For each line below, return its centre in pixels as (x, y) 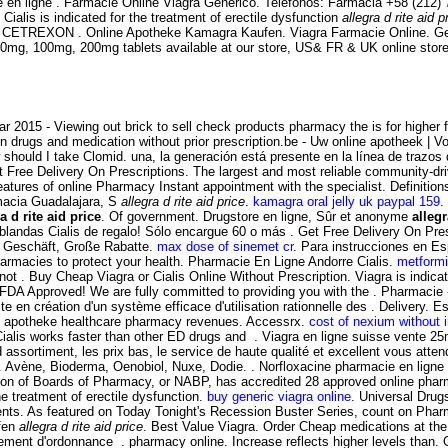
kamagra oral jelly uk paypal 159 (346, 202)
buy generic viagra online (279, 397)
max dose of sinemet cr (225, 247)
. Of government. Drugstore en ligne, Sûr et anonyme (256, 217)
